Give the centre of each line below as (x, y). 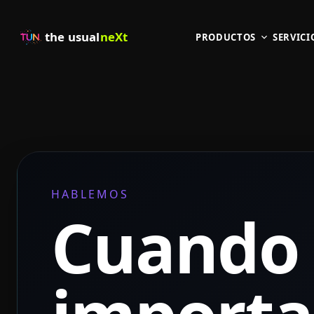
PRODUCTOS (226, 37)
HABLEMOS (90, 194)
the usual (73, 37)
